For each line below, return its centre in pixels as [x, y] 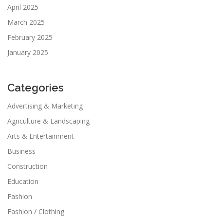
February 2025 [30, 37]
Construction [27, 166]
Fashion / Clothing [36, 211]
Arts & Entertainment [41, 136]
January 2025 [28, 52]
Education [23, 181]
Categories [36, 87]
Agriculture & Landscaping [48, 121]
